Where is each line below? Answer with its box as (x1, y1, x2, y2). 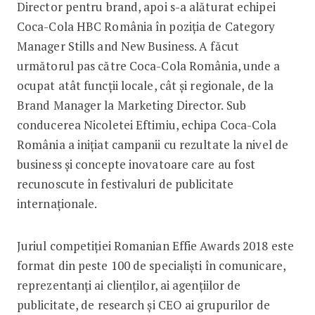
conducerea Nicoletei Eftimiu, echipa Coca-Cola (16, 116, 277, 133)
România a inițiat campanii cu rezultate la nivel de (16, 136, 289, 153)
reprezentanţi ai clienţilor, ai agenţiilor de (16, 276, 241, 293)
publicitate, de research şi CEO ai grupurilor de (16, 296, 270, 313)
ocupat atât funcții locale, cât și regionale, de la (16, 77, 274, 94)
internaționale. (16, 195, 98, 212)
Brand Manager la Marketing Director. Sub (16, 96, 246, 113)
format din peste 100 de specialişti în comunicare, (16, 257, 285, 274)
